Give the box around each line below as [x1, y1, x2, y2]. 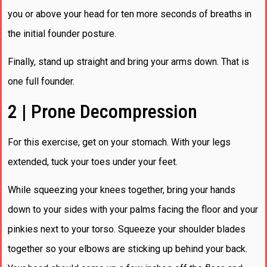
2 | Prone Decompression [8, 100, 197, 123]
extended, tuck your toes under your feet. [8, 156, 180, 167]
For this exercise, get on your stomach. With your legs [8, 136, 231, 148]
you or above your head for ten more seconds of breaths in [8, 8, 252, 20]
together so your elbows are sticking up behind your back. [8, 243, 247, 254]
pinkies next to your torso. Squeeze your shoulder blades [8, 223, 246, 235]
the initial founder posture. [8, 27, 119, 39]
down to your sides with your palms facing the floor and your [8, 203, 258, 215]
